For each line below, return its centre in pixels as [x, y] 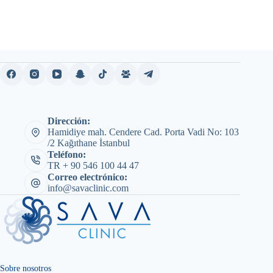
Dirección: [69, 121]
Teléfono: [66, 154]
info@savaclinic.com [88, 188]
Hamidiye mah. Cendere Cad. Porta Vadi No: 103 [143, 132]
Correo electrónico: [87, 177]
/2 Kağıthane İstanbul [88, 143]
